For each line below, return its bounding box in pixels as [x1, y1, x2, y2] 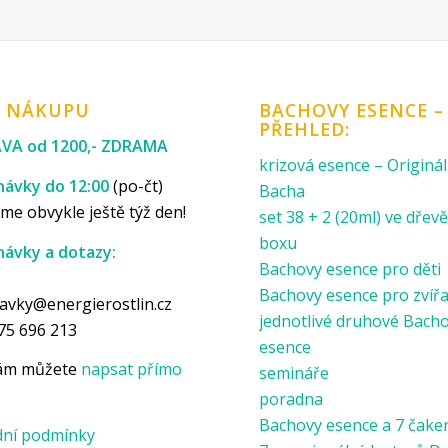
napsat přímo [81, 358, 183, 381]
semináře [259, 362, 330, 385]
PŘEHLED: [259, 116, 351, 141]
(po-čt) [109, 174, 164, 197]
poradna [259, 388, 324, 411]
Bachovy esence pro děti [259, 258, 442, 281]
